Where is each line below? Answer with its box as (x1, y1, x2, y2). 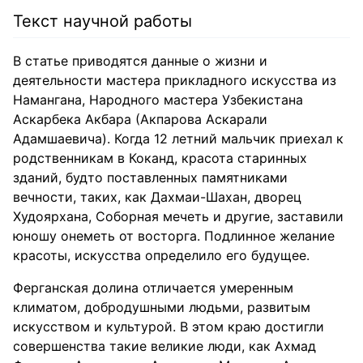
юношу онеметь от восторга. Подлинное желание (13, 228, 335, 244)
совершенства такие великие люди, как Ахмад (13, 338, 316, 354)
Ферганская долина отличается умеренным (13, 280, 293, 296)
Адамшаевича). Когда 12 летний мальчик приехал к (13, 130, 344, 147)
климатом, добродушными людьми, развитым (13, 299, 310, 315)
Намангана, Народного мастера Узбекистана (13, 92, 303, 108)
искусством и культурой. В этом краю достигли (13, 318, 324, 335)
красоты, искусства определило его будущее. (13, 247, 310, 263)
